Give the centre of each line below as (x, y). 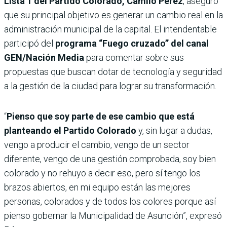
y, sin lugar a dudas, (175, 130)
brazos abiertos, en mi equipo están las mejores (97, 187)
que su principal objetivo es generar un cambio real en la (113, 15)
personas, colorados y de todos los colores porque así (110, 201)
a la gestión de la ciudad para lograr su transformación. (110, 86)
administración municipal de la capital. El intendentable (110, 29)
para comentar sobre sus (134, 57)
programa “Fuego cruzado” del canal (132, 43)
